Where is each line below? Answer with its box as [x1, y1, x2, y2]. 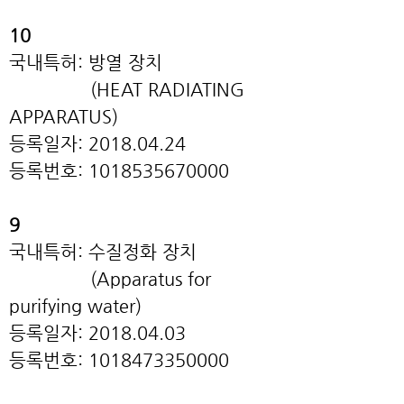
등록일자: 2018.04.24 [9, 133, 186, 154]
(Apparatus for [9, 269, 211, 289]
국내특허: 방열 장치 [9, 52, 162, 73]
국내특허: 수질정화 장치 [9, 242, 197, 262]
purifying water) [9, 296, 142, 317]
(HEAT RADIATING [9, 79, 244, 100]
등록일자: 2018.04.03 [9, 323, 186, 344]
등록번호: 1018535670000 [9, 161, 234, 181]
